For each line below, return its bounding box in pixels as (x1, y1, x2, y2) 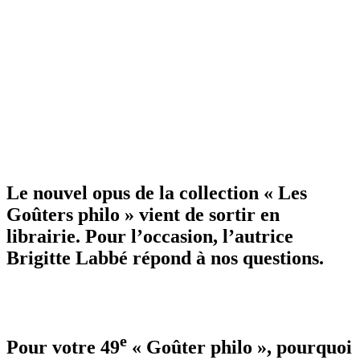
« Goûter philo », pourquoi (127, 336, 352, 358)
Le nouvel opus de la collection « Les (6, 182, 307, 203)
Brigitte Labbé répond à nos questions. (6, 247, 324, 268)
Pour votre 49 (6, 336, 120, 358)
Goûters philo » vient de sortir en (6, 203, 280, 225)
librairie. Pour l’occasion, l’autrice (6, 225, 293, 247)
